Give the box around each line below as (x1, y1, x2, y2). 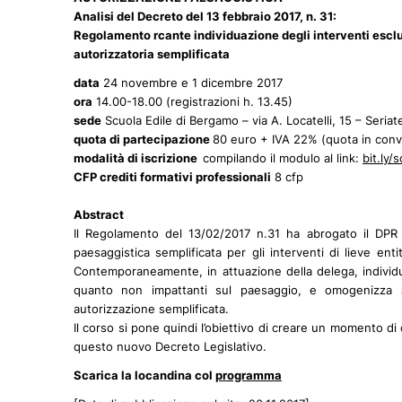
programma (215, 368, 282, 383)
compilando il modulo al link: (203, 151, 363, 166)
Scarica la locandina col (74, 368, 215, 383)
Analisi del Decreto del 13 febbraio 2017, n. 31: (74, 9, 336, 24)
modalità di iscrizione (74, 151, 203, 166)
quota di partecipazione (74, 132, 213, 147)
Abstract (74, 207, 124, 223)
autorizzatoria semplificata (74, 47, 230, 62)
